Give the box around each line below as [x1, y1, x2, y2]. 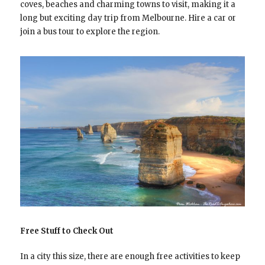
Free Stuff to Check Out [20, 226, 114, 237]
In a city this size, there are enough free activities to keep [20, 251, 240, 262]
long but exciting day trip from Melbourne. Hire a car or [20, 13, 236, 24]
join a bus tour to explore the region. [20, 27, 160, 37]
